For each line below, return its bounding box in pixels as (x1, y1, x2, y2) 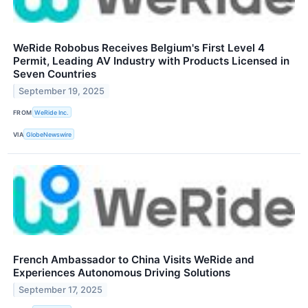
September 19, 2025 (19, 85, 105, 96)
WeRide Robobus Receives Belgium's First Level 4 (13, 41, 265, 55)
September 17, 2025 (19, 285, 103, 296)
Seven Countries (13, 67, 96, 81)
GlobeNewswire (26, 130, 72, 138)
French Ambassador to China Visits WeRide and (13, 253, 254, 267)
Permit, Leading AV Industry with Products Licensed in (13, 54, 289, 68)
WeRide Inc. (34, 108, 69, 116)
